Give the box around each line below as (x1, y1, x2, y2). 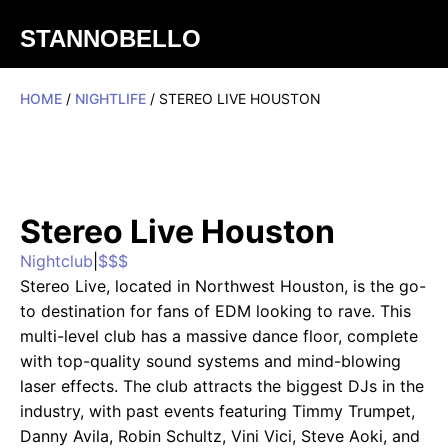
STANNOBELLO (20, 25, 201, 52)
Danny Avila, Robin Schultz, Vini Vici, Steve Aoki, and (20, 426, 420, 446)
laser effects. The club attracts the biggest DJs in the (20, 376, 424, 396)
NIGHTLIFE (75, 90, 146, 107)
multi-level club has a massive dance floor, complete (20, 326, 418, 346)
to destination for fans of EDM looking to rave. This (20, 301, 411, 321)
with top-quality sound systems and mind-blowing (20, 351, 401, 371)
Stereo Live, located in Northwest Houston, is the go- (20, 276, 426, 296)
